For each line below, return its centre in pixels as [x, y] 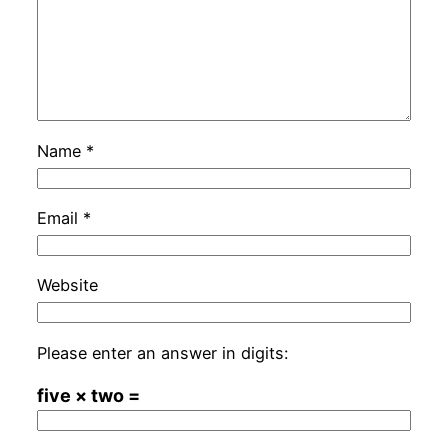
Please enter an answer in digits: [162, 352]
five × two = [88, 395]
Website [67, 285]
